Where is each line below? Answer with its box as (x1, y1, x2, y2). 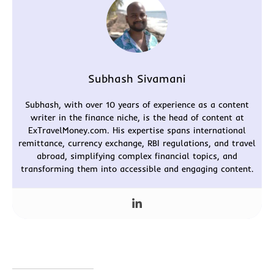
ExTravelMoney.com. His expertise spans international (28, 124, 246, 136)
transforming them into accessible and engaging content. (20, 163, 254, 174)
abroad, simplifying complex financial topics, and (37, 150, 237, 161)
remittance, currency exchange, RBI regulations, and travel (18, 137, 256, 149)
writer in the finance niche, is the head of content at (30, 111, 244, 123)
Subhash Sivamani (88, 71, 186, 86)
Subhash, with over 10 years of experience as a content (25, 98, 249, 110)
